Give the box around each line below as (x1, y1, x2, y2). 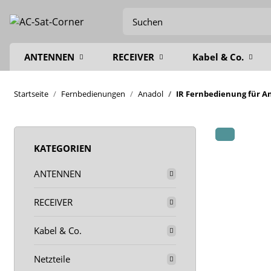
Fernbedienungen (61, 88, 125, 99)
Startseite (14, 88, 48, 99)
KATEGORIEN (34, 142, 91, 154)
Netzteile (34, 253, 70, 265)
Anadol (138, 88, 163, 99)
